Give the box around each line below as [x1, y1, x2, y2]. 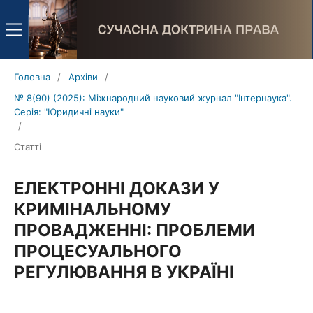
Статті [13, 140, 41, 152]
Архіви [68, 71, 98, 82]
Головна [13, 71, 50, 82]
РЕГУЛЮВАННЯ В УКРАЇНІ [13, 261, 234, 282]
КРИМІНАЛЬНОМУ [13, 198, 171, 219]
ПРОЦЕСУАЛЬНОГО [13, 240, 182, 261]
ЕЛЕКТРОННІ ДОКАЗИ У [13, 177, 219, 198]
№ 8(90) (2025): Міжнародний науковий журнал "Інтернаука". [13, 92, 292, 103]
